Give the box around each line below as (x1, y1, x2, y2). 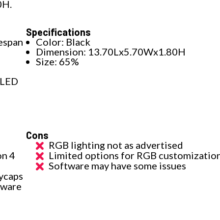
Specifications (26, 26, 91, 38)
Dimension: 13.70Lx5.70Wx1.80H (36, 46, 186, 58)
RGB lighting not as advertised (49, 139, 184, 151)
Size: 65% (36, 55, 80, 68)
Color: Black (36, 36, 91, 48)
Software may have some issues (49, 160, 187, 172)
